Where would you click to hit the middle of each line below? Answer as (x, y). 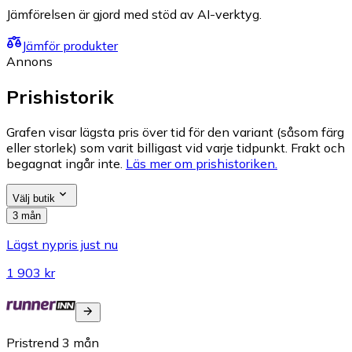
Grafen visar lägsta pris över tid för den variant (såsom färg (175, 132)
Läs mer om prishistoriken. (202, 164)
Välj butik (34, 199)
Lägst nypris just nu (62, 245)
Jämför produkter (70, 46)
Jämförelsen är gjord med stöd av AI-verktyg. (134, 15)
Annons (29, 62)
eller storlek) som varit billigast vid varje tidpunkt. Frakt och (176, 148)
